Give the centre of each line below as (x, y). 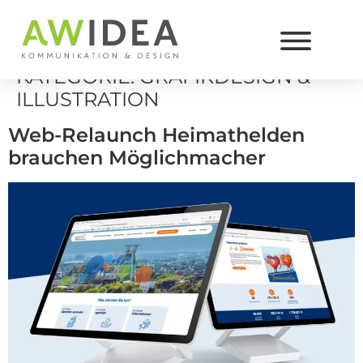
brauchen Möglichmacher (137, 158)
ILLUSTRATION (88, 100)
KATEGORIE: (78, 77)
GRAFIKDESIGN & (225, 77)
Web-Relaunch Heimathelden (156, 135)
